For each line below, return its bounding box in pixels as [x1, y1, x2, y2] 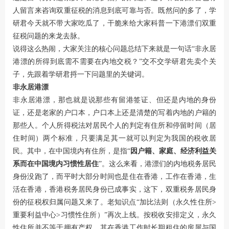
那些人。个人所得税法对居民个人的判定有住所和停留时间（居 [13, 121, 216, 129]
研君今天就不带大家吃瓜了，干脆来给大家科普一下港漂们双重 [13, 19, 216, 27]
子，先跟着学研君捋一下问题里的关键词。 [13, 70, 149, 78]
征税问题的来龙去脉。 [13, 32, 84, 40]
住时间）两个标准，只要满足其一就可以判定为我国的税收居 [13, 134, 216, 142]
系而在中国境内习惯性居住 [13, 159, 99, 168]
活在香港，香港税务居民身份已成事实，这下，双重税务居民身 [13, 185, 216, 193]
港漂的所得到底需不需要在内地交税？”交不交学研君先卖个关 [13, 57, 216, 65]
